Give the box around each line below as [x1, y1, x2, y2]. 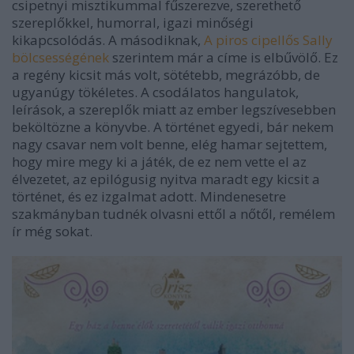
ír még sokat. [12, 222, 92, 241]
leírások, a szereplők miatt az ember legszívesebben [12, 100, 336, 119]
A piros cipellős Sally [204, 31, 333, 50]
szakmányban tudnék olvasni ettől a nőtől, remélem [12, 205, 335, 224]
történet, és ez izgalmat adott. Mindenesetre [12, 187, 286, 206]
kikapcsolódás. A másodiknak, [12, 31, 204, 50]
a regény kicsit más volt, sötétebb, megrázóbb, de [12, 66, 320, 85]
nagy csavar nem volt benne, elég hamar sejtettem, [12, 135, 327, 154]
